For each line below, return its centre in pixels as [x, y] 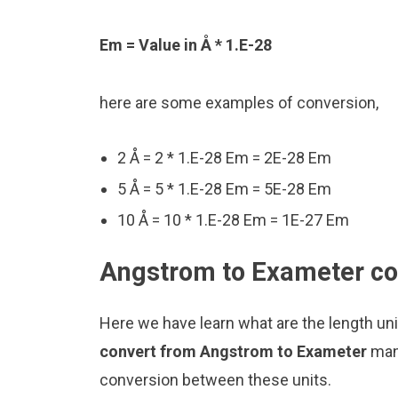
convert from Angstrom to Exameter [235, 351]
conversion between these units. [215, 379]
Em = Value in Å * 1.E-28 [186, 45]
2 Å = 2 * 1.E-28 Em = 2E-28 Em [224, 157]
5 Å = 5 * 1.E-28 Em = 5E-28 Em [224, 188]
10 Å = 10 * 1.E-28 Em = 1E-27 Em [233, 219]
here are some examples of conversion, [239, 102]
